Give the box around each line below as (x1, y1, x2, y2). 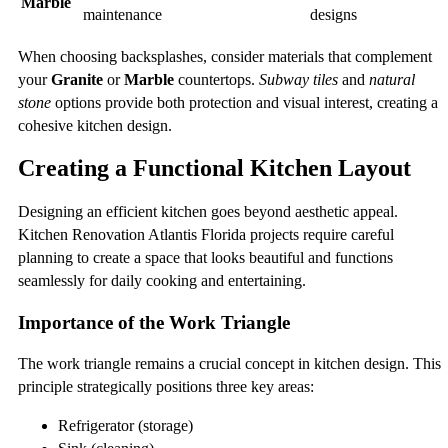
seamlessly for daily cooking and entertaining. (18, 271, 306, 289)
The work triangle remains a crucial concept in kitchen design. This (18, 355, 441, 373)
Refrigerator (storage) (58, 417, 193, 435)
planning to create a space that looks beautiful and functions (18, 248, 393, 266)
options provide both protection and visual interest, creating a (51, 94, 438, 112)
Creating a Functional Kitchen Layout (18, 154, 411, 181)
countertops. (174, 71, 259, 89)
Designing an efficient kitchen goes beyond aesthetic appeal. (18, 202, 398, 220)
